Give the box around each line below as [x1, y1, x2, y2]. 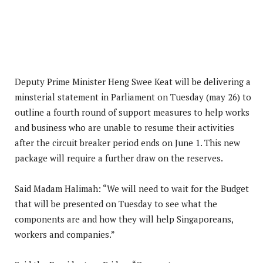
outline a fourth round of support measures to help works [15, 106, 249, 118]
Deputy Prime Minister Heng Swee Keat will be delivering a [15, 75, 251, 87]
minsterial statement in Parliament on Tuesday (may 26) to [15, 90, 251, 103]
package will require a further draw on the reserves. [15, 151, 223, 164]
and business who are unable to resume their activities [15, 121, 234, 133]
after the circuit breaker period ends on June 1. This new [15, 136, 240, 149]
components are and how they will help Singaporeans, [15, 213, 233, 225]
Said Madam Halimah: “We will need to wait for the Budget [15, 182, 249, 194]
